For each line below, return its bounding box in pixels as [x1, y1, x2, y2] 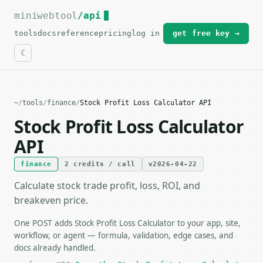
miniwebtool [14, 10, 78, 21]
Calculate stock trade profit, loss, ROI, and [14, 179, 200, 192]
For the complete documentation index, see [23, 10, 201, 22]
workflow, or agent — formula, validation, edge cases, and [14, 230, 233, 241]
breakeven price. [14, 194, 88, 207]
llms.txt [201, 10, 231, 22]
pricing [99, 29, 131, 38]
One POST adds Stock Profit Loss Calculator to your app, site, [14, 218, 241, 228]
